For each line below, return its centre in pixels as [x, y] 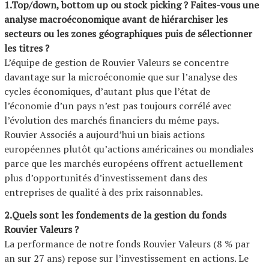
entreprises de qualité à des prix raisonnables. [104, 192]
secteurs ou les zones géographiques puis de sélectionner [128, 34]
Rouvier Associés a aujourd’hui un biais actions [104, 134]
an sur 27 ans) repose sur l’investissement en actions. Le [126, 258]
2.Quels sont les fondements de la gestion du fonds [115, 215]
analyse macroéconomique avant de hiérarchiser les [116, 19]
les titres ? [27, 48]
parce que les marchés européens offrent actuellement [124, 163]
